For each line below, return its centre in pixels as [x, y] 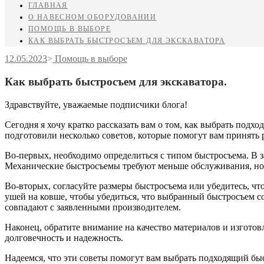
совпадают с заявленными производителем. [93, 207]
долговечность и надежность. [65, 237]
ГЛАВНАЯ [48, 6]
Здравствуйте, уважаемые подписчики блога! [96, 104]
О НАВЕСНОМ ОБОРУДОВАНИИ [93, 17]
